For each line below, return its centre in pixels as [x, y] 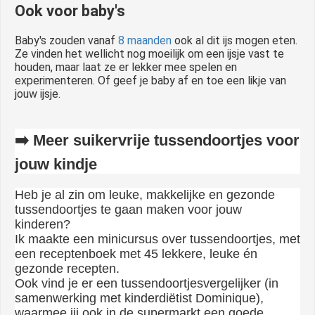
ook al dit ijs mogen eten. [234, 40]
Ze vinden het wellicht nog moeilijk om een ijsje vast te [149, 53]
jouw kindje [56, 164]
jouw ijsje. [38, 94]
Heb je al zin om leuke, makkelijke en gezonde [145, 194]
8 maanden [145, 40]
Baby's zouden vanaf [66, 40]
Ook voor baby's [70, 11]
